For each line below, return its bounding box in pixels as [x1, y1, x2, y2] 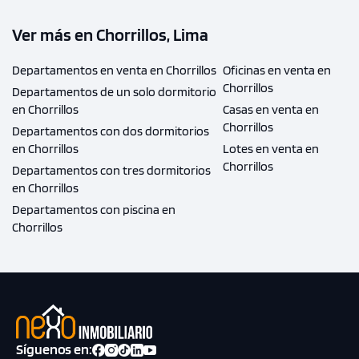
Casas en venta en [222, 102, 319, 118]
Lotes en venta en [222, 141, 319, 157]
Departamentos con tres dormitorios [12, 163, 211, 179]
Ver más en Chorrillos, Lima [12, 24, 208, 46]
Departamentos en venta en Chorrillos [12, 63, 216, 79]
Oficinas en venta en [222, 63, 331, 79]
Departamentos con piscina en [12, 202, 175, 218]
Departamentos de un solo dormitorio [12, 84, 216, 100]
